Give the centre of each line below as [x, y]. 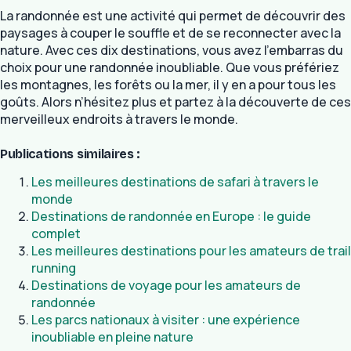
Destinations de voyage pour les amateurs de [166, 285]
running [54, 268]
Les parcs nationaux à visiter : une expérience [166, 319]
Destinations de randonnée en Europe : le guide [171, 216]
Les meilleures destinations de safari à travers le [175, 181]
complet [56, 233]
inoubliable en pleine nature [112, 337]
